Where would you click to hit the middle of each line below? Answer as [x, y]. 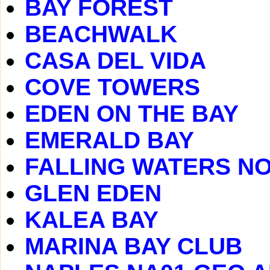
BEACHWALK [101, 34]
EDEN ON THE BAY [132, 114]
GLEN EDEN [93, 193]
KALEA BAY [92, 220]
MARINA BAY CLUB [133, 246]
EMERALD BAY [109, 140]
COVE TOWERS [112, 87]
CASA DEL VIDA [115, 61]
